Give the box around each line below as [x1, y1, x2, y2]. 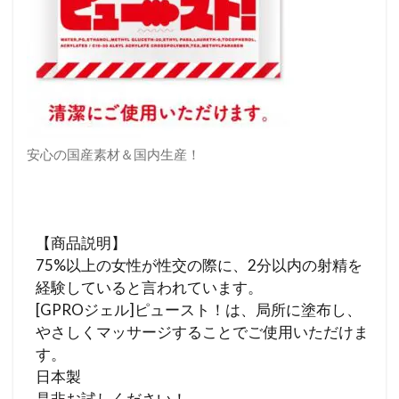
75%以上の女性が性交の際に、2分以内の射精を [36, 255, 362, 274]
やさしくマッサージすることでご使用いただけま [36, 322, 369, 341]
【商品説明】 [36, 232, 126, 252]
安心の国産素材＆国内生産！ [27, 145, 200, 162]
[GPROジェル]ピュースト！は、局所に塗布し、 [36, 299, 362, 319]
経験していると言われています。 [36, 277, 263, 297]
